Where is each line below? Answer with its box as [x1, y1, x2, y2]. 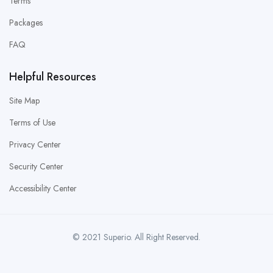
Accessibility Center [9, 182, 77, 195]
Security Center [9, 160, 63, 173]
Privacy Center [9, 138, 61, 151]
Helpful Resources [9, 69, 96, 85]
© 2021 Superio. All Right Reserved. [73, 231, 200, 244]
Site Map [9, 94, 40, 107]
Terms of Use [9, 116, 55, 129]
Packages [9, 16, 43, 29]
